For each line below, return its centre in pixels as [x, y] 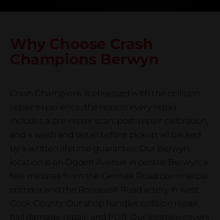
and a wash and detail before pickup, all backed [105, 135]
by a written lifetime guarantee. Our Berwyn [99, 148]
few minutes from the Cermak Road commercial [109, 176]
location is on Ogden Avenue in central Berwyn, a [109, 162]
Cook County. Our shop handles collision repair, [105, 203]
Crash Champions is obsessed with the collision [105, 93]
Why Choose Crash [82, 44]
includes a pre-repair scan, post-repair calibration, [109, 121]
